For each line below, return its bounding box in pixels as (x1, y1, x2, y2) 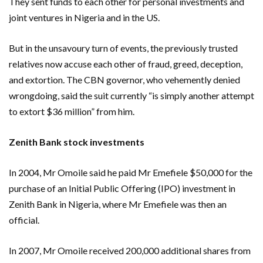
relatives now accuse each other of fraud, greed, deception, (9, 58, 242, 69)
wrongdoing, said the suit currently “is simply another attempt (9, 89, 254, 101)
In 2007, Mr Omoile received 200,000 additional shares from (9, 244, 251, 256)
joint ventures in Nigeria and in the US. (9, 11, 160, 23)
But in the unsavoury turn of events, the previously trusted (9, 42, 238, 53)
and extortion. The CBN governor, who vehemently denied (9, 73, 240, 85)
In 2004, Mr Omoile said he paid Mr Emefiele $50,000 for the (9, 166, 252, 178)
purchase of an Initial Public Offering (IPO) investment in (9, 182, 235, 194)
